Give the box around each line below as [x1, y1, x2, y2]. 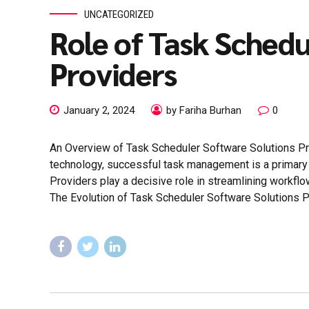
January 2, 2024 [63, 104, 134, 117]
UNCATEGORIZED [84, 8, 154, 21]
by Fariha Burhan [166, 104, 241, 117]
